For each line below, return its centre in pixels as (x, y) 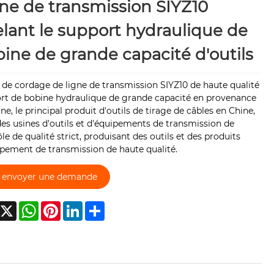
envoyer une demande (49, 176)
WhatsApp (61, 206)
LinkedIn (100, 206)
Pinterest (80, 206)
